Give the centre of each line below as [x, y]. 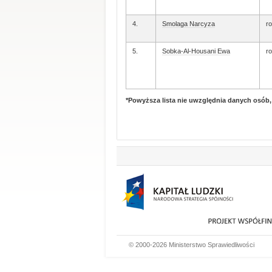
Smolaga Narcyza [189, 24]
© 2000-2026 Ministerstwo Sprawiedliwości [192, 245]
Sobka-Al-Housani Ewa [196, 51]
